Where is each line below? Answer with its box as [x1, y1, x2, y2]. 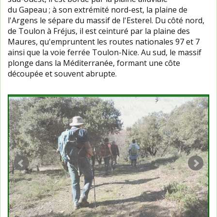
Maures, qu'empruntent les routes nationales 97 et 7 [8, 36, 200, 47]
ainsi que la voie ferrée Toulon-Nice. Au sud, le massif [8, 47, 201, 58]
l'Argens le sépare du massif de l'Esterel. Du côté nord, [8, 15, 204, 26]
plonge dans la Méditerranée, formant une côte [8, 58, 180, 68]
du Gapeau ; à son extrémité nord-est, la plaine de [8, 4, 187, 15]
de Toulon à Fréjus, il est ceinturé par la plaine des [8, 26, 190, 36]
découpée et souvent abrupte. [8, 68, 117, 79]
